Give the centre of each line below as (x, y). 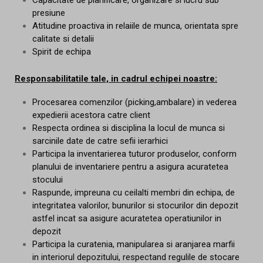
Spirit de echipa (62, 51)
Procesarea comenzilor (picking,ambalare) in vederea (134, 102)
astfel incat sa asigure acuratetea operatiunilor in (127, 219)
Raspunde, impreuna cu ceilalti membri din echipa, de (134, 193)
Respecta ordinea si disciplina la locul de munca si (129, 128)
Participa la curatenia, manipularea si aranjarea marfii (134, 245)
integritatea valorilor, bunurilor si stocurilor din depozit (135, 206)
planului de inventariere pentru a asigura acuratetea (130, 167)
